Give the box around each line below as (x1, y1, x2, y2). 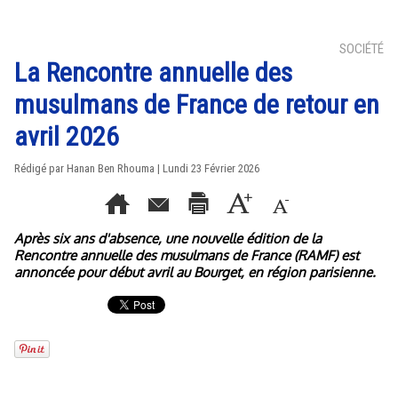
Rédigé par (14, 162, 67, 175)
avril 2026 (14, 121, 119, 152)
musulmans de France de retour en (14, 89, 379, 120)
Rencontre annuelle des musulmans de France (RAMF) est (14, 247, 359, 264)
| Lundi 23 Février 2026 (155, 162, 259, 175)
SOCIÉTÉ (339, 41, 384, 57)
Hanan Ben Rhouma (67, 162, 155, 175)
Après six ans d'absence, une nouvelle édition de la (14, 230, 322, 247)
